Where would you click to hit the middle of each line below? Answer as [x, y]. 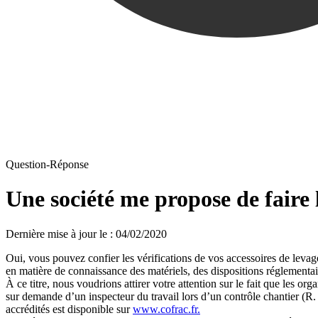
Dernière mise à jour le [56, 234]
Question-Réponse [47, 164]
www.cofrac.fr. [166, 309]
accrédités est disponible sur [69, 309]
